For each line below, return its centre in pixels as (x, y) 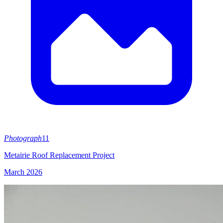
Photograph (23, 138)
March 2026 (23, 172)
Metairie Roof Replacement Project (59, 155)
